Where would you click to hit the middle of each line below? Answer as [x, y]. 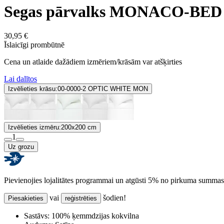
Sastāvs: [37, 216]
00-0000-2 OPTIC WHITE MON [103, 89]
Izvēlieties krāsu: [33, 89]
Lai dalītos [20, 79]
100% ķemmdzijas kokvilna [94, 216]
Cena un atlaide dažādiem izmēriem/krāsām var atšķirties [93, 62]
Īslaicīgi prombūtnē [34, 45]
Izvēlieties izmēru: [34, 127]
